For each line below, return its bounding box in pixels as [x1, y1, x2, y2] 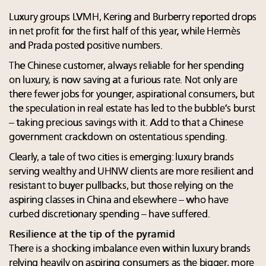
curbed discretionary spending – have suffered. [9, 209, 210, 220]
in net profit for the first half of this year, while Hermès [9, 26, 240, 37]
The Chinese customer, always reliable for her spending [9, 61, 244, 71]
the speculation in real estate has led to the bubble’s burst [9, 103, 256, 114]
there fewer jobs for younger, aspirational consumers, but [9, 89, 255, 100]
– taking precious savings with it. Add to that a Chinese [9, 118, 243, 128]
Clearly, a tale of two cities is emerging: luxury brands [9, 152, 234, 163]
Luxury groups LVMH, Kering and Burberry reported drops [9, 12, 256, 23]
